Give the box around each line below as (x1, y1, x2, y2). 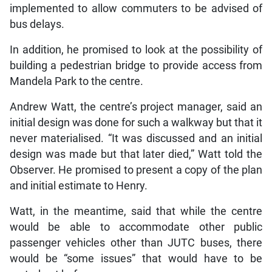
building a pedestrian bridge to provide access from (9, 59, 263, 72)
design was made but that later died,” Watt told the (9, 148, 263, 160)
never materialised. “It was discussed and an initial (9, 132, 263, 144)
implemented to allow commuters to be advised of (9, 2, 263, 15)
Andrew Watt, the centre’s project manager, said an (9, 100, 263, 113)
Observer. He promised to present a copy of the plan (9, 163, 263, 176)
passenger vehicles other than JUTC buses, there (9, 236, 263, 249)
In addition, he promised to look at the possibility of (9, 43, 263, 56)
